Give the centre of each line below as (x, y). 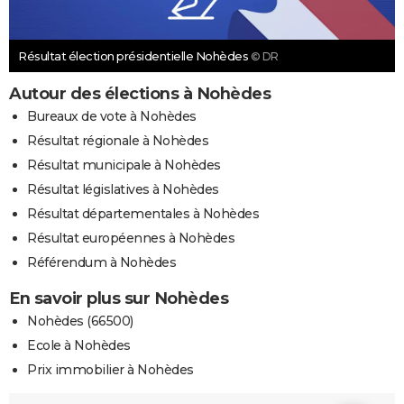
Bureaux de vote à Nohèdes (112, 117)
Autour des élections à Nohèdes (140, 94)
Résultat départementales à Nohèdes (143, 214)
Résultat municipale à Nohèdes (124, 165)
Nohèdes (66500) (80, 321)
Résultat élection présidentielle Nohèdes (134, 56)
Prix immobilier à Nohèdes (110, 370)
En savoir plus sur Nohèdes (119, 299)
